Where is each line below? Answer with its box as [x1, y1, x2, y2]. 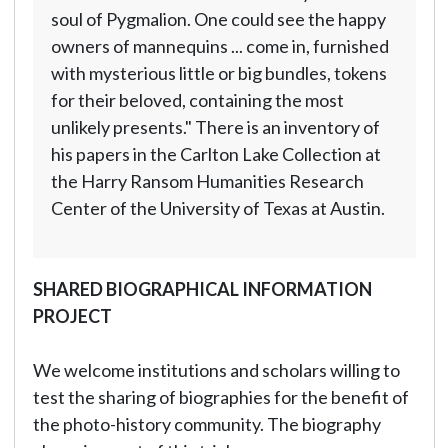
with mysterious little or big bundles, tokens [50, 62, 387, 84]
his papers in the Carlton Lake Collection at [50, 143, 381, 165]
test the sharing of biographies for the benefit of [32, 386, 409, 408]
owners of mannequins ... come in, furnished [50, 35, 389, 57]
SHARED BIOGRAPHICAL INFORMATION [32, 278, 372, 300]
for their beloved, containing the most [50, 89, 344, 111]
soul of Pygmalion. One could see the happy [50, 8, 386, 30]
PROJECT [32, 305, 112, 327]
